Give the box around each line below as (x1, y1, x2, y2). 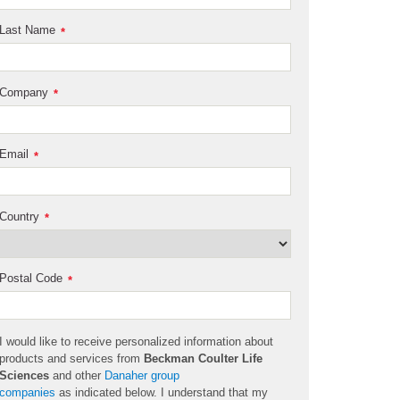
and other (49, 369, 105, 383)
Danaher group (104, 369, 180, 383)
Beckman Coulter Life (144, 352, 263, 366)
